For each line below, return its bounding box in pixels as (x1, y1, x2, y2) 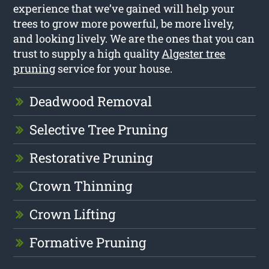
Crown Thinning (29, 177, 133, 195)
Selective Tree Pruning (29, 120, 168, 138)
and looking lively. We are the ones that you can (13, 31, 255, 46)
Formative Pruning (29, 233, 147, 251)
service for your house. (55, 61, 173, 76)
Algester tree (162, 46, 226, 61)
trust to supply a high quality (13, 46, 162, 61)
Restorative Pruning (29, 148, 153, 166)
